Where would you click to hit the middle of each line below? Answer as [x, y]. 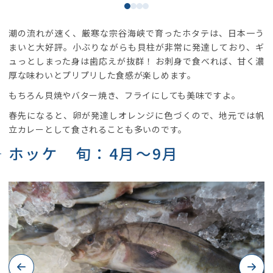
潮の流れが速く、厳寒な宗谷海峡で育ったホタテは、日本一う [136, 33]
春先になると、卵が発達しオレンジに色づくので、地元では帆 [136, 115]
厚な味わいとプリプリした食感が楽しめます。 [102, 75]
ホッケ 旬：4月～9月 [94, 154]
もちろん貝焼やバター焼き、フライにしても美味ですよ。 [125, 95]
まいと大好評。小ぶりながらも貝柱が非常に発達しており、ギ [136, 47]
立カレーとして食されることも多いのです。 [98, 129]
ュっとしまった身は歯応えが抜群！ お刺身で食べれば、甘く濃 [136, 61]
